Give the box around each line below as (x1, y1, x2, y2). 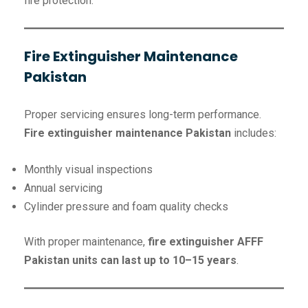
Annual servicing (24, 181, 102, 195)
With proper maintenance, (24, 235, 148, 249)
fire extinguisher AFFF (148, 235, 263, 249)
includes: (231, 126, 276, 140)
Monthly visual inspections (24, 163, 153, 177)
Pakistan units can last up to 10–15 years (24, 254, 236, 267)
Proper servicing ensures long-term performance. (24, 108, 261, 122)
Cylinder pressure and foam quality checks (24, 200, 228, 214)
